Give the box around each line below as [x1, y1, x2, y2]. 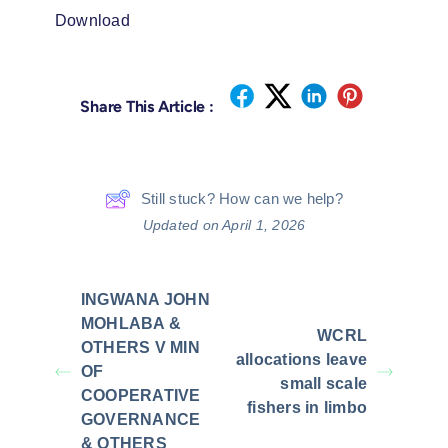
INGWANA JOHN [81, 291, 210, 308]
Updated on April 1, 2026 [142, 217, 306, 233]
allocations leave [235, 351, 367, 368]
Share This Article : [80, 97, 214, 116]
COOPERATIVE [81, 387, 201, 404]
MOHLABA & [81, 315, 182, 332]
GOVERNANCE [81, 411, 201, 428]
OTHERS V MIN [81, 339, 200, 356]
